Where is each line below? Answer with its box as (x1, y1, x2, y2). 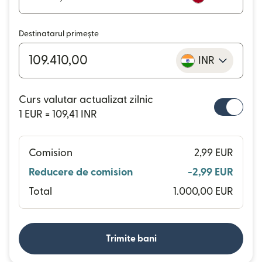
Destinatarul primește (19, 30, 99, 38)
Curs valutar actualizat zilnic (19, 95, 153, 105)
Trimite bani (105, 234, 157, 243)
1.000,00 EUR (173, 187, 233, 196)
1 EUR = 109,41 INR (19, 109, 97, 119)
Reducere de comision (29, 167, 133, 177)
